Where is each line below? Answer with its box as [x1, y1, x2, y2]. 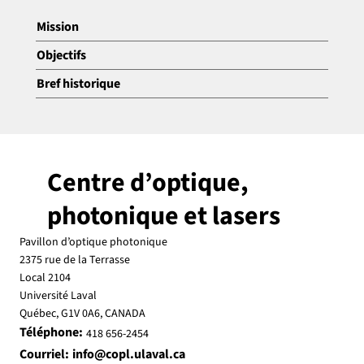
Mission [37, 18, 79, 36]
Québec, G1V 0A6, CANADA [19, 305, 145, 322]
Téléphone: [19, 323, 83, 341]
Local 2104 [19, 270, 71, 286]
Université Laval [19, 288, 97, 304]
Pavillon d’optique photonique [19, 234, 167, 250]
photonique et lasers [47, 197, 280, 235]
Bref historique [37, 75, 120, 93]
